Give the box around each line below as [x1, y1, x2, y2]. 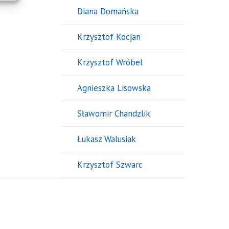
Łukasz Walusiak [77, 133, 136, 145]
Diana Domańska [77, 6, 139, 17]
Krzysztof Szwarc [77, 159, 143, 171]
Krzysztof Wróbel [77, 57, 143, 68]
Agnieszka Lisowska [77, 82, 151, 94]
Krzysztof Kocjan [77, 31, 141, 43]
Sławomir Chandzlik [77, 108, 150, 120]
